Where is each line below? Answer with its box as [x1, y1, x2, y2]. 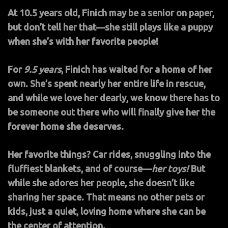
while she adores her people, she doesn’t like [8, 177, 194, 188]
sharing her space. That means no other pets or [8, 191, 205, 202]
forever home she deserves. [8, 121, 124, 131]
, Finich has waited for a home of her [61, 64, 212, 74]
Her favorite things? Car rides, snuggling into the [8, 149, 211, 159]
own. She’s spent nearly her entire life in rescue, [8, 78, 206, 89]
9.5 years [24, 64, 61, 74]
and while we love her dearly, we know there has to [8, 92, 220, 103]
